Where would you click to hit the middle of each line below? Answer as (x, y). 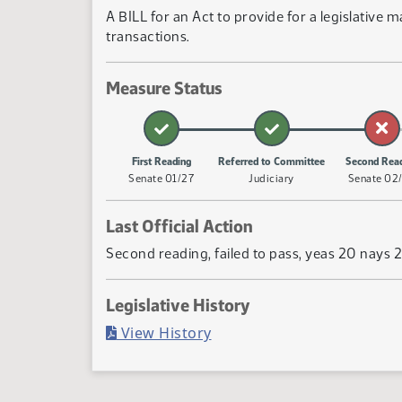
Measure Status (164, 88)
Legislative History (178, 305)
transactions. (148, 36)
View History (164, 333)
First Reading (161, 162)
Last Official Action (179, 226)
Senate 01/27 (162, 179)
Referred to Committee (272, 162)
